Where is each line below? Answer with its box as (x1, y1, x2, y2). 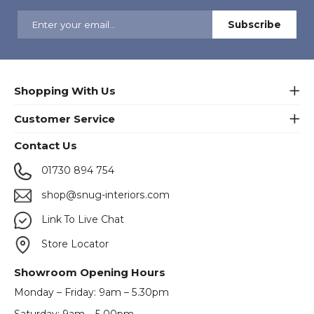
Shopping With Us (14, 83, 116, 97)
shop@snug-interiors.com (39, 188, 170, 201)
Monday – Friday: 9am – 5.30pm (14, 286, 169, 299)
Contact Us (14, 139, 77, 153)
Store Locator (39, 237, 109, 250)
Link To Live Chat (39, 212, 124, 226)
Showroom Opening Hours (14, 265, 165, 279)
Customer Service (14, 111, 115, 125)
